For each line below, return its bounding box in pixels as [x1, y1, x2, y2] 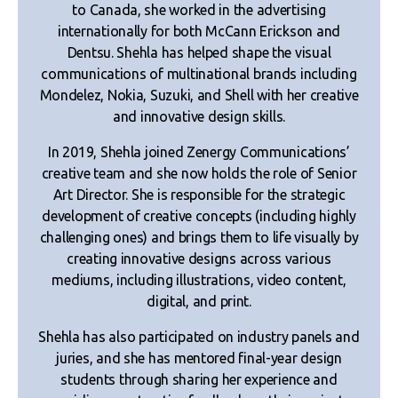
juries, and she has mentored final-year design [56, 349, 342, 366]
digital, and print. [147, 292, 251, 309]
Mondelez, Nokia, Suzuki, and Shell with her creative [39, 86, 359, 103]
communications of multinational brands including [41, 65, 357, 82]
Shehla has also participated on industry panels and [38, 328, 360, 345]
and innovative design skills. [112, 107, 286, 124]
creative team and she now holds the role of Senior [41, 164, 357, 181]
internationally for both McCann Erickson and [57, 22, 341, 39]
